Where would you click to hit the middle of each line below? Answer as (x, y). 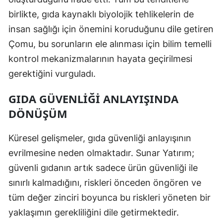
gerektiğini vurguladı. (52, 74)
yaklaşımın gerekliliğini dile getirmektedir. (94, 213)
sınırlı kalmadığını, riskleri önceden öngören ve (105, 183)
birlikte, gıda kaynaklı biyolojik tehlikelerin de (101, 14)
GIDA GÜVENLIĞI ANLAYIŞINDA (93, 99)
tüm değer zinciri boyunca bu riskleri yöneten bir (110, 198)
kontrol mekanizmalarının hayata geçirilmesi (100, 59)
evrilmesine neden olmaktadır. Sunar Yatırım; (101, 153)
